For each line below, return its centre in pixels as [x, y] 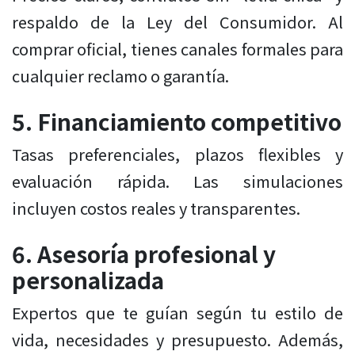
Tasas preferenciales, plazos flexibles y [177, 155]
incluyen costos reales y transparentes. [156, 208]
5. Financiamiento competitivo [177, 122]
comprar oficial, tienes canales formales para [177, 49]
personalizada [88, 280]
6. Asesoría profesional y [144, 254]
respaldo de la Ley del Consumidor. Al [177, 22]
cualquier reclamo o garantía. [120, 76]
